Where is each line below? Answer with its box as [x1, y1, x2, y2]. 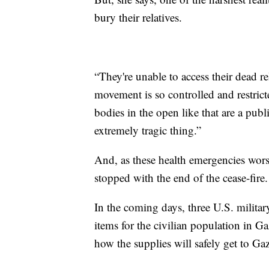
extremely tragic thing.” [94, 122, 201, 138]
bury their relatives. [94, 10, 182, 25]
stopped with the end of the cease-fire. [94, 170, 268, 186]
